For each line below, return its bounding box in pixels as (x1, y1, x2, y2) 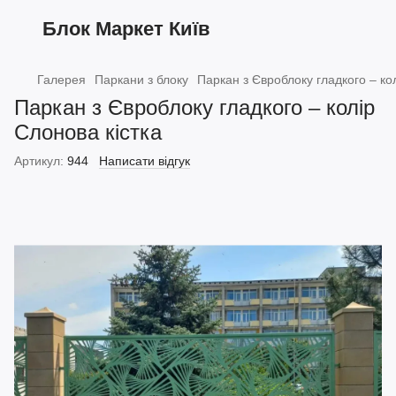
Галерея (37, 72, 86, 87)
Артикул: (14, 154, 64, 168)
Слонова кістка (14, 120, 162, 144)
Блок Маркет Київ (42, 17, 210, 40)
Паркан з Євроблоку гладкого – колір (14, 95, 375, 119)
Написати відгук (99, 154, 190, 168)
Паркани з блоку (95, 72, 188, 87)
